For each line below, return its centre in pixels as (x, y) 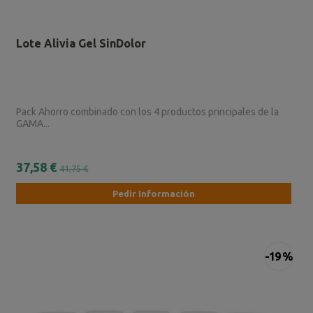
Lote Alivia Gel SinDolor (81, 44)
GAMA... (33, 124)
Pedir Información (153, 194)
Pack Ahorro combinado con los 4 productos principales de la (148, 112)
